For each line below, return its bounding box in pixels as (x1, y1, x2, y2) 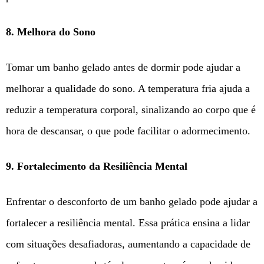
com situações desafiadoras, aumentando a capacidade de (6, 238, 250, 250)
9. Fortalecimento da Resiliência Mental (6, 160, 187, 173)
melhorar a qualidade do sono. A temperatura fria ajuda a (6, 82, 250, 95)
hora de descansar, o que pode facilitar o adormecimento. (6, 125, 250, 137)
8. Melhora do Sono (6, 26, 95, 38)
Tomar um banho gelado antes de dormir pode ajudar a (6, 61, 240, 74)
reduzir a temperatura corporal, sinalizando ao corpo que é (6, 104, 256, 116)
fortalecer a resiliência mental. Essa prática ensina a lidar (6, 217, 250, 229)
